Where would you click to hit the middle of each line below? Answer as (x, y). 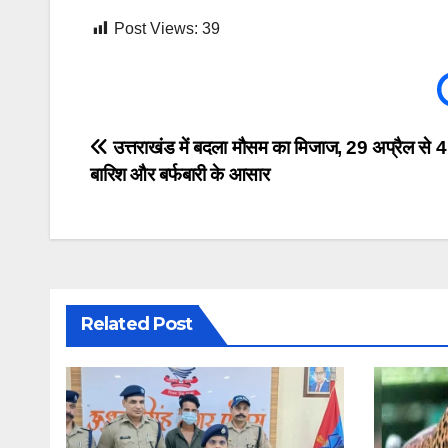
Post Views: (156, 29)
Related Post (137, 324)
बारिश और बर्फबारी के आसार (180, 175)
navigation (170, 196)
